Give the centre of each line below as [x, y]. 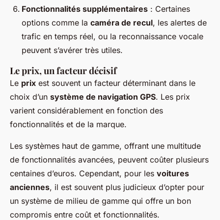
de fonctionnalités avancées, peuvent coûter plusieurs [109, 160]
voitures [173, 174]
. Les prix [173, 97]
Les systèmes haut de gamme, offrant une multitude [105, 146]
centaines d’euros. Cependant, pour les [83, 174]
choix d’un [30, 97]
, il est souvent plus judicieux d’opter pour [127, 187]
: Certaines [169, 9]
